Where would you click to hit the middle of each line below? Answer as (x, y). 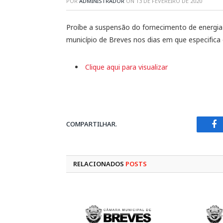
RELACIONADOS (99, 164)
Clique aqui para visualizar (126, 67)
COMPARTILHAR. (92, 124)
